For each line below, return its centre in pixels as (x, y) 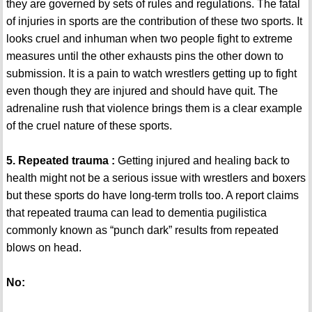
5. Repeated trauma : (60, 161)
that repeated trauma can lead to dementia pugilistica (136, 213)
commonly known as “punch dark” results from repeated (142, 231)
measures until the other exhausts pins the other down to (145, 56)
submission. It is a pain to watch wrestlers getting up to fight (151, 74)
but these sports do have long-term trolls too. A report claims (152, 196)
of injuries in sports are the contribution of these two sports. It (154, 22)
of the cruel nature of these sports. (89, 126)
